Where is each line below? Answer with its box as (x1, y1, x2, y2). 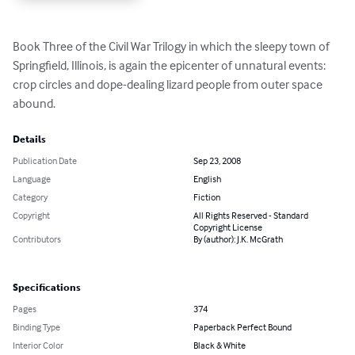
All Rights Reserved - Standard (193, 208, 308, 221)
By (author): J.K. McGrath (193, 232, 283, 245)
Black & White (193, 338, 246, 351)
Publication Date (13, 154, 77, 166)
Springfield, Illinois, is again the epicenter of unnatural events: (13, 56, 328, 73)
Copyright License (193, 220, 262, 233)
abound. (13, 94, 55, 111)
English (193, 172, 221, 185)
